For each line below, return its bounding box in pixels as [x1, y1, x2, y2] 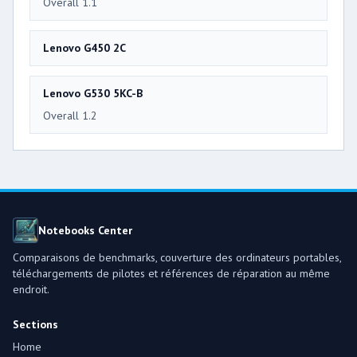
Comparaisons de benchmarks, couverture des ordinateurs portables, [13, 249, 341, 265]
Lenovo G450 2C [43, 40, 126, 55]
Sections [13, 316, 58, 331]
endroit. [13, 281, 49, 296]
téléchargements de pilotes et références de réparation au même [13, 265, 330, 280]
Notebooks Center [38, 222, 132, 237]
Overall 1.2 [43, 108, 97, 123]
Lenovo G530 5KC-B [43, 85, 143, 100]
